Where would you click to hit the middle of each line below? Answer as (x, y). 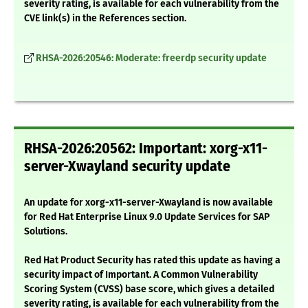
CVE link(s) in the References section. (105, 19)
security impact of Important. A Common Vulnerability (141, 275)
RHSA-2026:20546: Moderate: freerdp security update (151, 58)
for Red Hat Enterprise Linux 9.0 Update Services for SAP (147, 217)
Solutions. (46, 232)
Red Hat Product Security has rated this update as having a (152, 261)
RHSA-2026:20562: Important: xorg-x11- (146, 149)
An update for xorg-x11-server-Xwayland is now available (148, 203)
